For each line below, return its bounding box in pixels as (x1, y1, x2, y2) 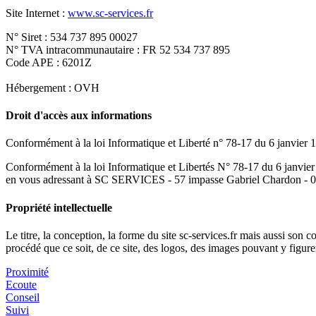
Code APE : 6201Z (6, 56, 92, 68)
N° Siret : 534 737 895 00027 (6, 30, 138, 43)
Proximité (6, 265, 49, 278)
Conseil (6, 291, 39, 303)
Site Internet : (6, 6, 68, 19)
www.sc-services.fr (68, 6, 153, 19)
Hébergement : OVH (6, 81, 99, 94)
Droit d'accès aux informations (6, 109, 152, 122)
